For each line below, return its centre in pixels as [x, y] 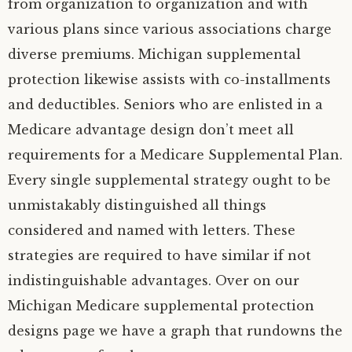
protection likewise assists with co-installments [169, 79]
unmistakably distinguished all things [137, 205]
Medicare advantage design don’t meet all [151, 130]
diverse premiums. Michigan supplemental [154, 54]
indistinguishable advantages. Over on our [154, 280]
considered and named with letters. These [152, 230]
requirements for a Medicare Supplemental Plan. [175, 155]
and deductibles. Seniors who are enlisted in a [165, 104]
